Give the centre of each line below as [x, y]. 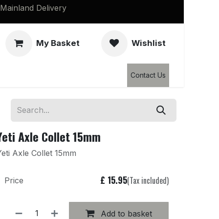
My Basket [58, 43]
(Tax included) [148, 181]
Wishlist [149, 43]
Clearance [23, 75]
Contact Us [148, 75]
